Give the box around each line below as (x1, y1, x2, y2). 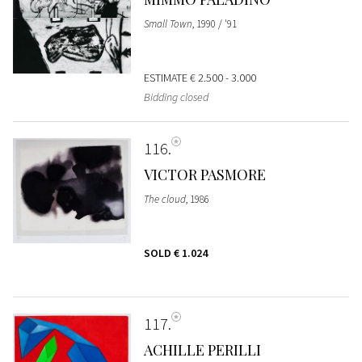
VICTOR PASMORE (143, 165, 266, 185)
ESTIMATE (143, 70, 190, 86)
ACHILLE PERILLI (143, 340, 261, 360)
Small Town (143, 17, 192, 32)
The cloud (143, 192, 186, 207)
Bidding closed (143, 90, 208, 105)
